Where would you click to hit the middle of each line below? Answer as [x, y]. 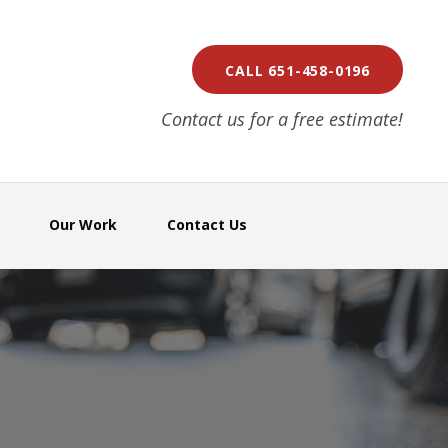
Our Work [83, 224]
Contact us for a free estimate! [282, 118]
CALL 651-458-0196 [297, 70]
